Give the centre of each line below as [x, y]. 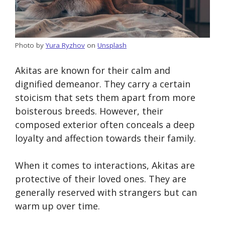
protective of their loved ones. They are [101, 179]
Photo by [30, 45]
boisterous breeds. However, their [89, 111]
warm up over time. [58, 206]
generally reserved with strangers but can [106, 193]
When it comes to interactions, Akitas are [105, 165]
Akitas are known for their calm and [93, 71]
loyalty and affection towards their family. [105, 138]
